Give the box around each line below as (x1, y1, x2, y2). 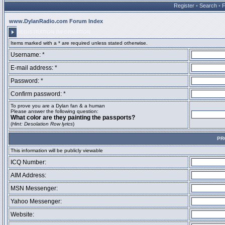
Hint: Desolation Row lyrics (12, 121, 73, 127)
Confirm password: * (11, 90, 66, 97)
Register (174, 3, 194, 9)
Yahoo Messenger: (11, 198, 62, 205)
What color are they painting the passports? (11, 114, 135, 121)
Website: (11, 211, 34, 218)
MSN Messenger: (11, 185, 58, 192)
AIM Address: (11, 172, 46, 179)
